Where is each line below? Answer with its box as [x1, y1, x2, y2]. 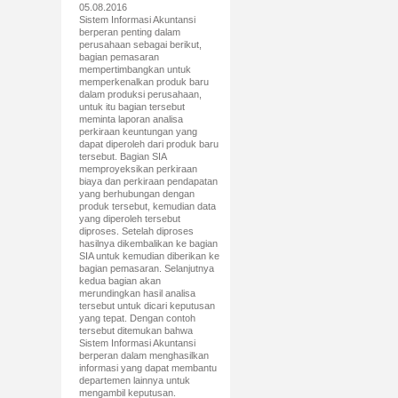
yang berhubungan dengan [78, 188, 195, 199]
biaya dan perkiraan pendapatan [78, 176, 218, 187]
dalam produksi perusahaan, [78, 89, 202, 99]
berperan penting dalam [78, 27, 180, 37]
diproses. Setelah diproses [78, 226, 194, 236]
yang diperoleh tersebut [78, 213, 180, 224]
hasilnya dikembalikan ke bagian [78, 238, 218, 249]
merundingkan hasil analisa [78, 288, 195, 298]
